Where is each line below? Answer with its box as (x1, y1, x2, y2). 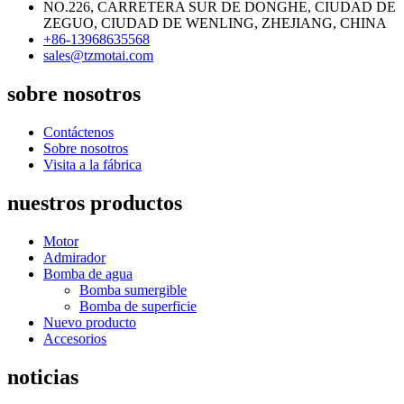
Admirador (43, 249, 106, 265)
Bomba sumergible (79, 281, 187, 298)
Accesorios (43, 330, 106, 346)
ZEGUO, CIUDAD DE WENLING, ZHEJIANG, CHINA (43, 15, 387, 32)
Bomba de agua (43, 265, 133, 281)
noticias (7, 364, 78, 389)
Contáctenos (43, 124, 114, 141)
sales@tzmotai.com (43, 48, 153, 64)
